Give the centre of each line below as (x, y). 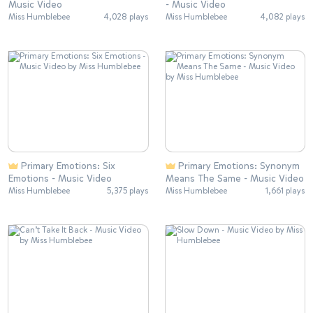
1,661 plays (285, 190)
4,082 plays (283, 17)
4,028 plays (126, 17)
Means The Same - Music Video (234, 178)
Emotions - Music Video (60, 178)
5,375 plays (127, 190)
